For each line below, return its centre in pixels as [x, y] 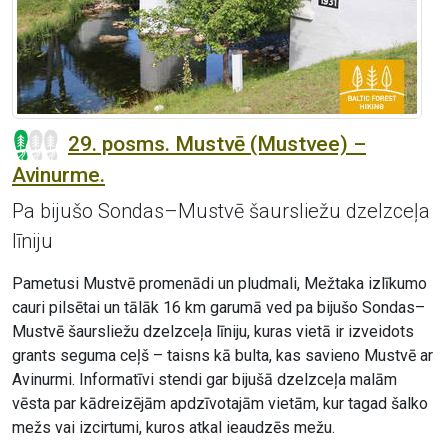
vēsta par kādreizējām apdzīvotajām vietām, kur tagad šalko [220, 404]
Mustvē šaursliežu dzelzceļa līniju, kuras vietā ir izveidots [213, 332]
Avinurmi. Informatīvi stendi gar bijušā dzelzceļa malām [204, 380]
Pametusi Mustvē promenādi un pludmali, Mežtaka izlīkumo [219, 284]
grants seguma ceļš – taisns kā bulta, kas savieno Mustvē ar [222, 356]
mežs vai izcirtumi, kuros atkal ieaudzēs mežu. [173, 428]
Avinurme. [58, 175]
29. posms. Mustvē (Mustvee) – [217, 144]
